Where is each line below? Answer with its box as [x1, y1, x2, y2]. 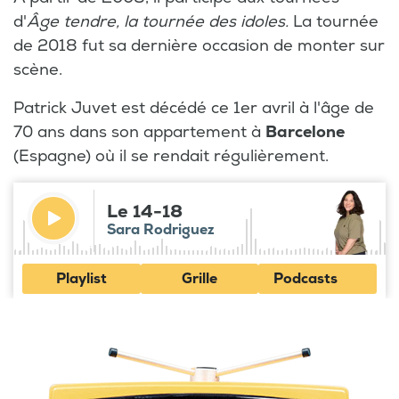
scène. [13, 59, 62, 80]
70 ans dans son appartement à [13, 121, 265, 142]
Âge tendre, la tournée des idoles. [27, 11, 293, 32]
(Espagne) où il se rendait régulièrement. [13, 145, 329, 167]
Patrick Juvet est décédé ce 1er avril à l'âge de [13, 97, 374, 118]
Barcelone [265, 121, 345, 142]
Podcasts [273, 269, 338, 288]
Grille [182, 269, 217, 288]
